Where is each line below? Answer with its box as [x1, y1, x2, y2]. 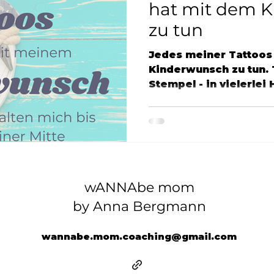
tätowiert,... [149, 93, 213, 105]
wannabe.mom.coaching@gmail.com [42, 230, 237, 242]
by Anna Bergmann [73, 198, 206, 215]
